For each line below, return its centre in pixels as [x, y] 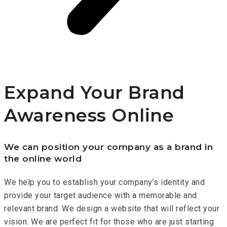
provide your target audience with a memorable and [101, 196]
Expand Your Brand [94, 92]
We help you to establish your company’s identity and [104, 182]
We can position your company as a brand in [108, 147]
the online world [43, 158]
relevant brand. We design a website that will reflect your [112, 209]
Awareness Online [89, 115]
